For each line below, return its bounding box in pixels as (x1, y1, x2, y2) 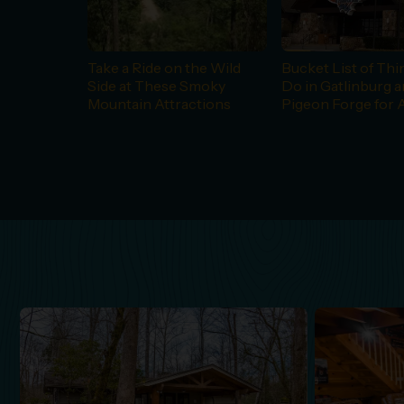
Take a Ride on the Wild (87, 58, 241, 77)
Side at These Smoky (87, 76, 225, 95)
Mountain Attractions (87, 94, 231, 113)
